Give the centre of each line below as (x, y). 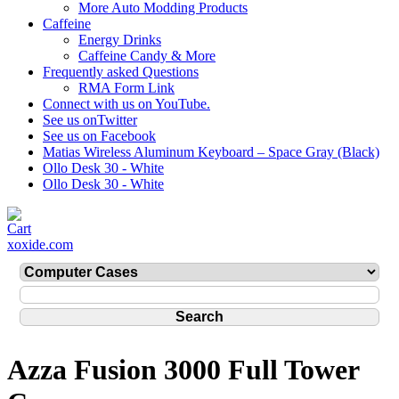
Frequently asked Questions (121, 72)
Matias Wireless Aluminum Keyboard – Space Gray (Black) (211, 152)
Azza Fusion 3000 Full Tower (183, 370)
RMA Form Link (126, 88)
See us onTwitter (90, 120)
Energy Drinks (120, 40)
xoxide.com (40, 244)
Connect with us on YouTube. (126, 104)
